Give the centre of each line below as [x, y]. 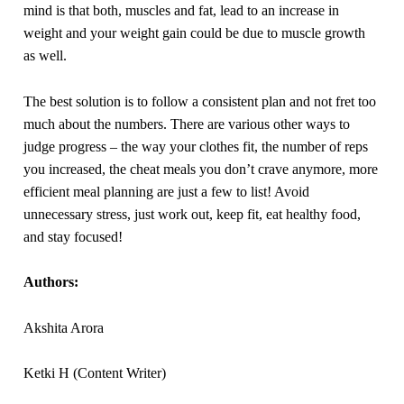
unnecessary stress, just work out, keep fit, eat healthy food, [193, 214]
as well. [46, 55]
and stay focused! [73, 236]
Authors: [51, 282]
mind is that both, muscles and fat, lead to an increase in [182, 10]
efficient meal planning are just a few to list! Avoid [167, 191]
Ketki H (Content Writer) [95, 373]
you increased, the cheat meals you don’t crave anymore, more [201, 169]
